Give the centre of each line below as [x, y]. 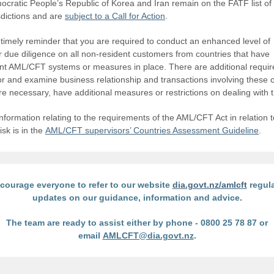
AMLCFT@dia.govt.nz [148, 235]
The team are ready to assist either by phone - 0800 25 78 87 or [137, 223]
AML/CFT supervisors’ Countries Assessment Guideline [152, 130]
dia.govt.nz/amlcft [209, 185]
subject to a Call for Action [115, 16]
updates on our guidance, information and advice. [137, 198]
